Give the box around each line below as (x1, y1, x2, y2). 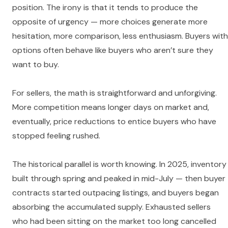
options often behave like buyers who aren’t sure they (12, 45, 213, 56)
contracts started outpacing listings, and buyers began (12, 187, 219, 198)
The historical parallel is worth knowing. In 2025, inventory (12, 159, 226, 170)
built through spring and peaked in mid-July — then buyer (12, 173, 225, 184)
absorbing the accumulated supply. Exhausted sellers (12, 202, 211, 213)
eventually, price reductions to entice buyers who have (12, 116, 216, 127)
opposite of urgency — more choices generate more (12, 16, 208, 27)
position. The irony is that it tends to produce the (12, 2, 198, 13)
